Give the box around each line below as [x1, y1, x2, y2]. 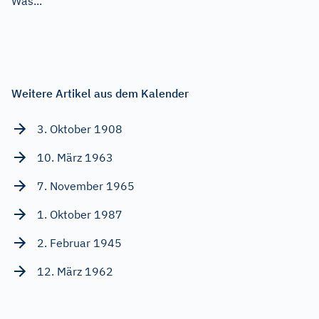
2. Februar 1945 [37, 235, 122, 250]
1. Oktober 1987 [37, 206, 122, 221]
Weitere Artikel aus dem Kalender [11, 85, 189, 100]
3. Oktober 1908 [37, 121, 122, 136]
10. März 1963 [37, 150, 113, 164]
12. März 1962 [37, 263, 113, 278]
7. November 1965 [37, 178, 135, 193]
